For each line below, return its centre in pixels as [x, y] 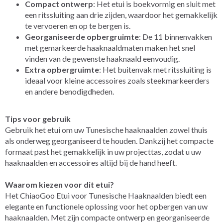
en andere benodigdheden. [69, 91]
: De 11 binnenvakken [175, 36]
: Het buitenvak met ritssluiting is [155, 69]
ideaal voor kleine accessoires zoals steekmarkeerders [117, 80]
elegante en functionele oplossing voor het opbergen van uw [106, 206]
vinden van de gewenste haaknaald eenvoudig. [102, 58]
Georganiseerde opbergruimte [82, 36]
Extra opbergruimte [62, 69]
